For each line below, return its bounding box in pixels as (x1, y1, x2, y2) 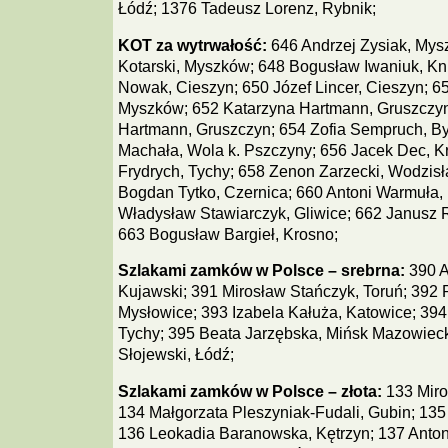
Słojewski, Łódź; (117, 346, 234, 364)
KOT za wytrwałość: (117, 36, 267, 54)
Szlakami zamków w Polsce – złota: (117, 382, 382, 400)
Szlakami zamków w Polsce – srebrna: (117, 262, 405, 280)
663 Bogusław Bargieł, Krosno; (117, 225, 338, 243)
